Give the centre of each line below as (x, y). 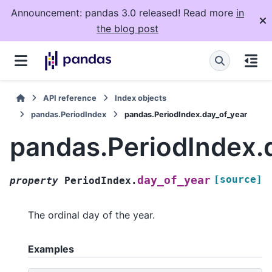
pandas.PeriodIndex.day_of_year (186, 114)
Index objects (141, 98)
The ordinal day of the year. (91, 215)
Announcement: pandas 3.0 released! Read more (124, 13)
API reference (70, 98)
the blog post (127, 29)
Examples (51, 249)
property (34, 180)
